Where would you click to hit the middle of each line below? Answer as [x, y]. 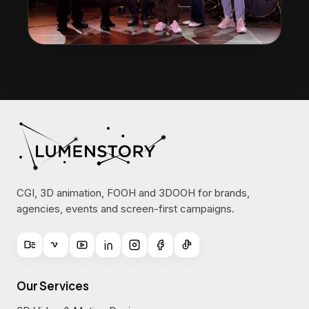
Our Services [53, 286]
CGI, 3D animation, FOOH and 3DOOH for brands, [133, 193]
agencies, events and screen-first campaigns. [126, 209]
